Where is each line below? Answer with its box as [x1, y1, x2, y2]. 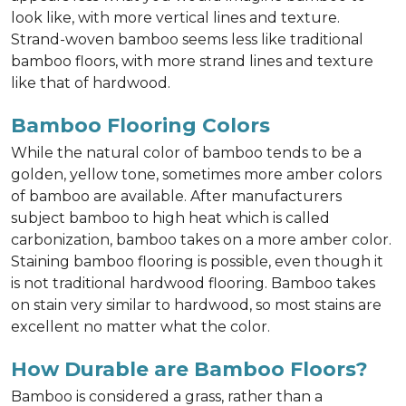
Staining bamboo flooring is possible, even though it [11, 253, 383, 270]
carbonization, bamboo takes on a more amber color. [11, 231, 391, 248]
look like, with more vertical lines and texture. [11, 9, 340, 26]
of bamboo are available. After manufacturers [11, 188, 342, 205]
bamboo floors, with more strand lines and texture [11, 53, 373, 70]
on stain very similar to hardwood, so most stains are [11, 296, 382, 314]
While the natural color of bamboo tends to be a [11, 144, 362, 161]
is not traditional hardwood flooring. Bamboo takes [11, 275, 375, 292]
